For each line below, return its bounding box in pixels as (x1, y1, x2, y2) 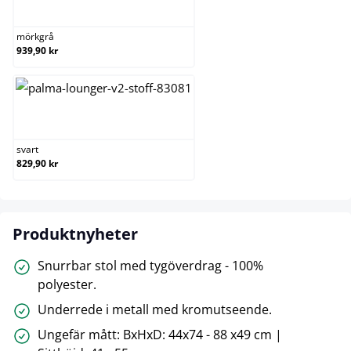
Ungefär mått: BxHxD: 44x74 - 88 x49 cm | (38, 325, 282, 343)
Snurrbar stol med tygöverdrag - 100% (38, 256, 263, 274)
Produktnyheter (13, 223, 138, 244)
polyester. (38, 275, 96, 293)
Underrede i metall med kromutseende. (38, 300, 272, 318)
